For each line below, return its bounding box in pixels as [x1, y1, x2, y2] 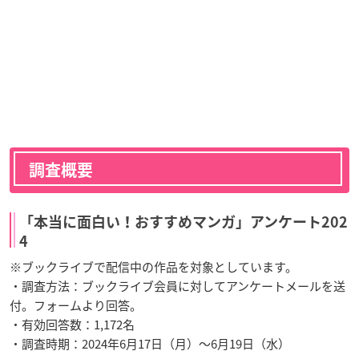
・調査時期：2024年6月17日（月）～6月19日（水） [10, 335, 290, 353]
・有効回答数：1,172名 [10, 316, 135, 334]
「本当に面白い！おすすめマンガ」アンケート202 [19, 215, 348, 230]
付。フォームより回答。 [10, 296, 142, 315]
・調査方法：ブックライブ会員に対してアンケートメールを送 [10, 277, 345, 296]
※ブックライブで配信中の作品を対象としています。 [10, 258, 297, 276]
